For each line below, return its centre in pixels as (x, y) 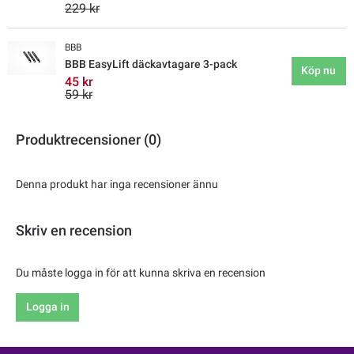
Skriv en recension (74, 230)
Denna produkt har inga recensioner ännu (117, 184)
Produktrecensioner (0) (88, 139)
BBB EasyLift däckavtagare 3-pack (151, 64)
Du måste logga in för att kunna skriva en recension (141, 272)
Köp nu (319, 71)
